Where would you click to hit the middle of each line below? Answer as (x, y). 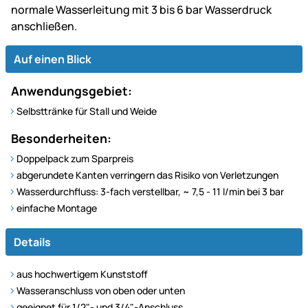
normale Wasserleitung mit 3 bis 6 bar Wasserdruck (141, 9)
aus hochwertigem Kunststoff (82, 274)
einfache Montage (57, 208)
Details (32, 242)
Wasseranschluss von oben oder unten (101, 290)
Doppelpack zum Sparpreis (75, 158)
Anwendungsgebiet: (71, 90)
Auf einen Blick (53, 59)
